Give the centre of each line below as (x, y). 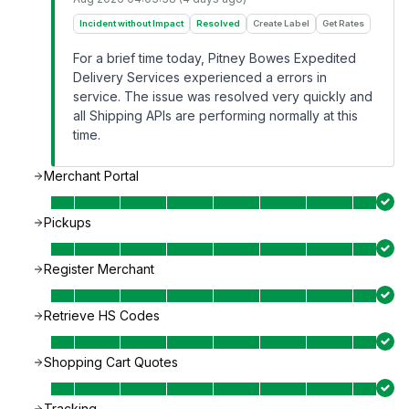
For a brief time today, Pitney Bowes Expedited (215, 58)
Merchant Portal (91, 176)
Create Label (281, 23)
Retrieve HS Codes (102, 315)
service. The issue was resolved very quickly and (223, 96)
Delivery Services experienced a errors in (200, 77)
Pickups (68, 222)
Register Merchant (99, 269)
